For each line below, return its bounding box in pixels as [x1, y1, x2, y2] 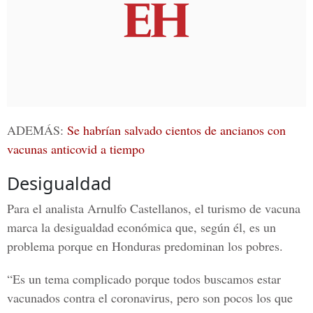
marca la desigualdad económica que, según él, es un [7, 219, 276, 235]
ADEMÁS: [7, 122, 67, 138]
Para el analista [7, 200, 87, 217]
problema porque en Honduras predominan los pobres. [7, 238, 283, 254]
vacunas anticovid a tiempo [7, 140, 145, 157]
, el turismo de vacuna [188, 200, 300, 217]
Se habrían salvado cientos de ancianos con [67, 122, 286, 138]
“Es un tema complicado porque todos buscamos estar [7, 270, 281, 287]
